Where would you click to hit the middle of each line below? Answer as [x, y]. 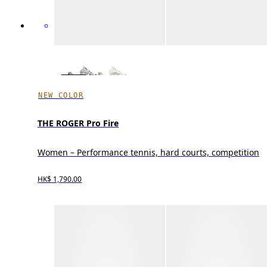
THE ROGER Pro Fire [78, 123]
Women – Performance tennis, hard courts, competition [149, 153]
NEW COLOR [61, 96]
